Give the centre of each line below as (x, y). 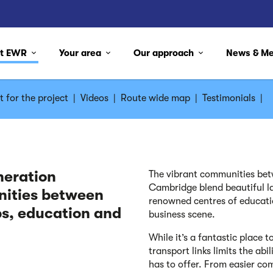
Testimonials (229, 98)
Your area (81, 53)
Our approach (165, 53)
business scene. (182, 214)
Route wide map (155, 98)
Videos (94, 98)
